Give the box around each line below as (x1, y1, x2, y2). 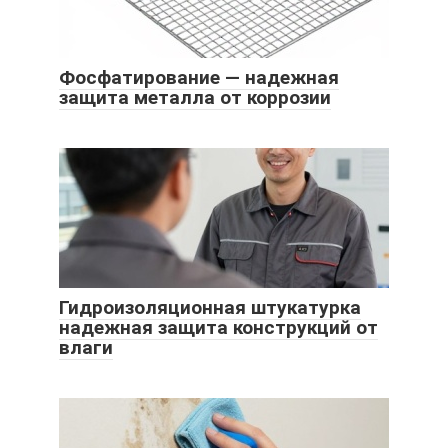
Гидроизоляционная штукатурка (59, 295, 361, 319)
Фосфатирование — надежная (59, 65, 339, 89)
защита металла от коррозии (59, 85, 331, 109)
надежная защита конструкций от (59, 315, 378, 339)
